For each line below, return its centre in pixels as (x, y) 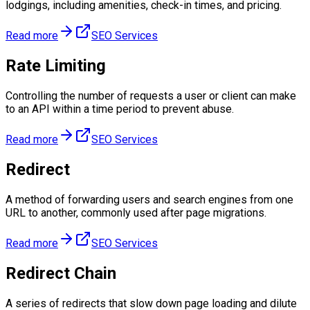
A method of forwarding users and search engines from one (149, 199)
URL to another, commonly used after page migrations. (136, 212)
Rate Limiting (56, 66)
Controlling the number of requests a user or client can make (151, 96)
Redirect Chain (61, 273)
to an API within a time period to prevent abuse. (120, 109)
